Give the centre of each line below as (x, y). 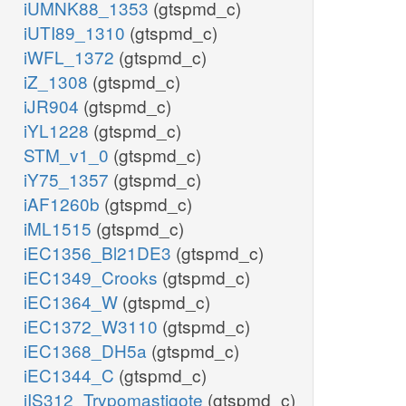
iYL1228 (58, 130)
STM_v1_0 (68, 155)
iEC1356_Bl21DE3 (100, 253)
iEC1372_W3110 (93, 326)
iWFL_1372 (71, 57)
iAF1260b (64, 204)
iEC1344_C (71, 375)
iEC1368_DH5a (87, 351)
